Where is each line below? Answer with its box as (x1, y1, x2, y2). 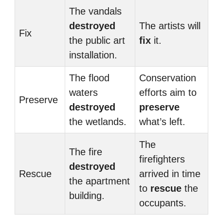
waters (69, 87, 98, 98)
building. (69, 190, 105, 201)
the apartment (69, 176, 130, 186)
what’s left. (139, 116, 185, 127)
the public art (69, 35, 125, 46)
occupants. (139, 198, 186, 208)
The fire (69, 146, 102, 157)
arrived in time (139, 168, 200, 179)
